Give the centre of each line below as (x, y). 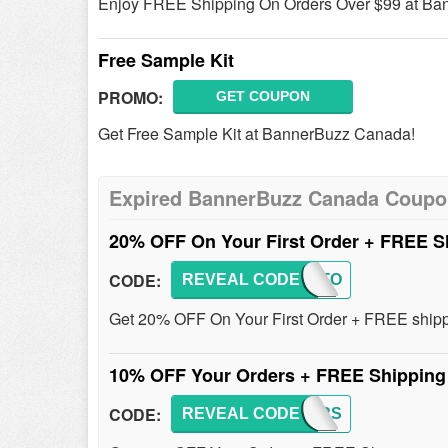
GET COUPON (263, 96)
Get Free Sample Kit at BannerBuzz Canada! (256, 133)
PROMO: (130, 97)
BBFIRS (311, 413)
